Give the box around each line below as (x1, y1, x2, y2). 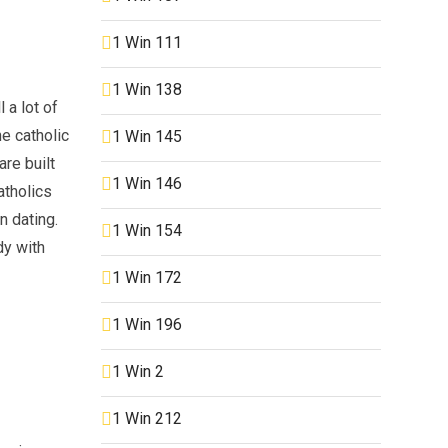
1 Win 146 (112, 173, 182, 193)
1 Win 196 (112, 314, 182, 334)
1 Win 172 (112, 267, 182, 287)
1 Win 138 (112, 79, 182, 99)
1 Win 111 (112, 32, 182, 52)
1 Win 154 (112, 220, 182, 240)
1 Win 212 (112, 408, 182, 428)
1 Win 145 (112, 126, 182, 146)
